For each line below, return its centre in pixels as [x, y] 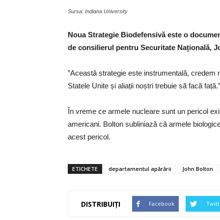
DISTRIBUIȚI [101, 204]
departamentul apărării [140, 169]
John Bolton [198, 169]
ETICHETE [85, 169]
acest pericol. [89, 137]
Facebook [162, 204]
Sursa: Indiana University [98, 11]
